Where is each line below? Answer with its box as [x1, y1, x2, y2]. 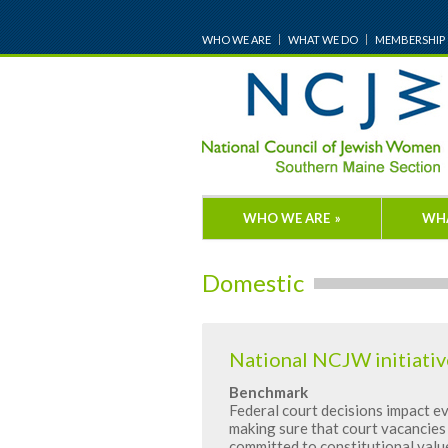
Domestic [202, 268, 304, 297]
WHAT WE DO [288, 33, 358, 46]
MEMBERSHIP [375, 33, 445, 46]
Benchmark [229, 383, 308, 401]
